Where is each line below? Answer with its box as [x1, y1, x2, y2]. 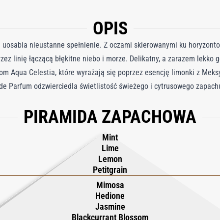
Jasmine [95, 201, 125, 212]
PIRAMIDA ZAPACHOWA [24, 107, 196, 127]
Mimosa [96, 180, 124, 190]
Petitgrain [93, 165, 127, 175]
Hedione [95, 191, 125, 201]
